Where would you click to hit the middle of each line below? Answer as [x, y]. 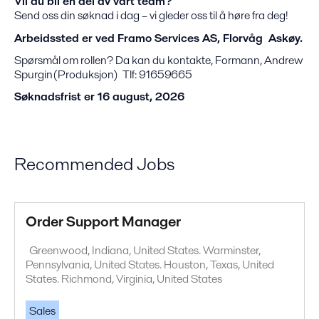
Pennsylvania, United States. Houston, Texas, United [150, 265]
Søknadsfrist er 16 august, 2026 [99, 96]
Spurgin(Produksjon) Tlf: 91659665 [103, 74]
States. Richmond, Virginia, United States [124, 279]
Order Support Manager [103, 222]
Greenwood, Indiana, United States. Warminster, [145, 251]
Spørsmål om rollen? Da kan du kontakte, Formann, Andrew [159, 60]
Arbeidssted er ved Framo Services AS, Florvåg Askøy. [158, 38]
